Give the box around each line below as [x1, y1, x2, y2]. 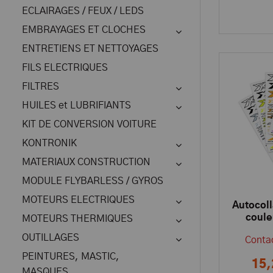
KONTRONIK [22, 138, 77, 148]
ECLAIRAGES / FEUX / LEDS [22, 6, 144, 16]
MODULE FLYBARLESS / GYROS [22, 176, 163, 186]
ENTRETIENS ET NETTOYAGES [22, 44, 158, 54]
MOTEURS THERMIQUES [22, 214, 133, 224]
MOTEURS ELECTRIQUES [22, 195, 135, 205]
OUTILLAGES [22, 233, 79, 243]
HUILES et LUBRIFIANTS [22, 101, 131, 110]
